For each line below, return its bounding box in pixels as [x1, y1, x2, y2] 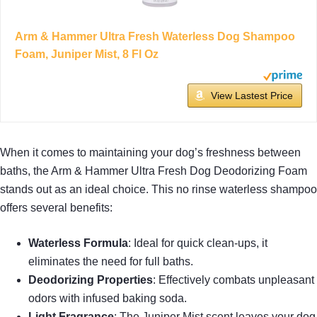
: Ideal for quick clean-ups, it [128, 237, 267, 250]
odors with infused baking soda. [28, 292, 187, 305]
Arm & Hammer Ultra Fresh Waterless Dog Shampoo [15, 30, 295, 43]
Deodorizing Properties [28, 274, 153, 287]
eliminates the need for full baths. [28, 255, 193, 268]
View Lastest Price [211, 90, 293, 102]
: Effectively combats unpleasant [153, 274, 314, 287]
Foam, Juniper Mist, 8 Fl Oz [15, 48, 158, 61]
